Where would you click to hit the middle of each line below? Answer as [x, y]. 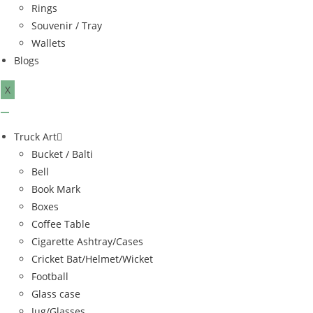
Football [50, 276]
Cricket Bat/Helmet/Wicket [92, 259]
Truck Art [35, 136]
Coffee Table [61, 224]
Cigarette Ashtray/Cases [87, 241]
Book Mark [56, 189]
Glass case [56, 293]
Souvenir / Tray [67, 25]
